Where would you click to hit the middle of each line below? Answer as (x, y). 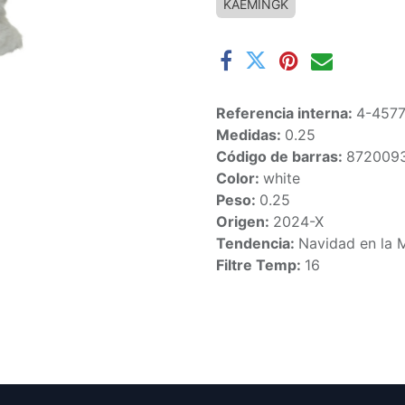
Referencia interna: (286, 113)
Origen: (245, 221)
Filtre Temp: (260, 265)
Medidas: (250, 135)
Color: (240, 178)
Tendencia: (257, 243)
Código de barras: (281, 156)
